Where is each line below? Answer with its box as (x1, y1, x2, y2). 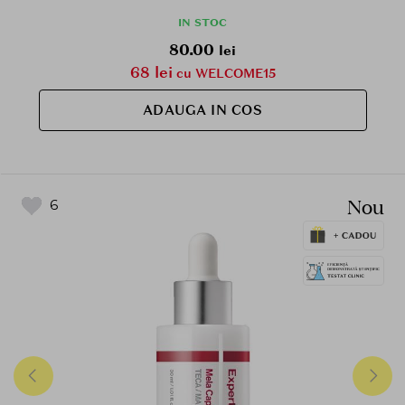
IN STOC (178, 14, 227, 30)
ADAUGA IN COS (142, 100, 263, 119)
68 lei (129, 61, 173, 82)
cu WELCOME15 (172, 64, 276, 81)
